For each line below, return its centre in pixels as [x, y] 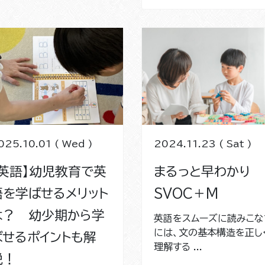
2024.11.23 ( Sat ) [203, 143]
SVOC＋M [186, 193]
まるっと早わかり [209, 171]
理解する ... [178, 246]
